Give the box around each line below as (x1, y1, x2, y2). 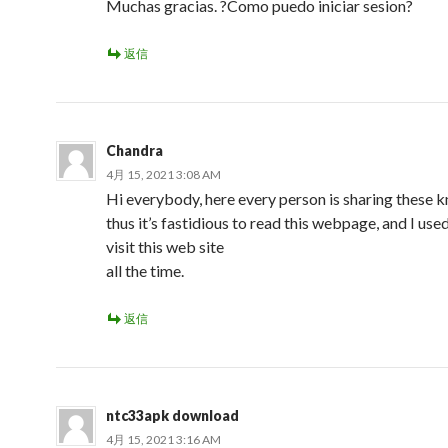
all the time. (106, 261, 184, 280)
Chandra (106, 142, 163, 159)
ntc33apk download (106, 407, 239, 424)
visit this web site (106, 237, 224, 256)
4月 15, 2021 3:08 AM (106, 167, 221, 182)
